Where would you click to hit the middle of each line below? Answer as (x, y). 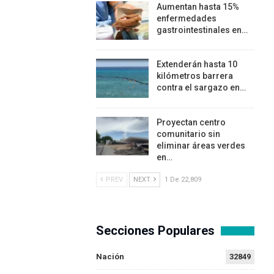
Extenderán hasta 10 (197, 65)
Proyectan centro (191, 122)
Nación (110, 256)
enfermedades (186, 18)
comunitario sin (188, 134)
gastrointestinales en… (202, 30)
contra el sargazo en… (201, 88)
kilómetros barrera (194, 76)
